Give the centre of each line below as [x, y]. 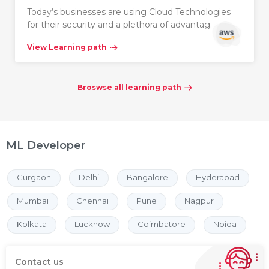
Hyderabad [218, 177]
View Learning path [67, 47]
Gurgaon [34, 177]
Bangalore [147, 177]
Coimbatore [162, 224]
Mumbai [33, 201]
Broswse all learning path [129, 87]
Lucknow [92, 224]
